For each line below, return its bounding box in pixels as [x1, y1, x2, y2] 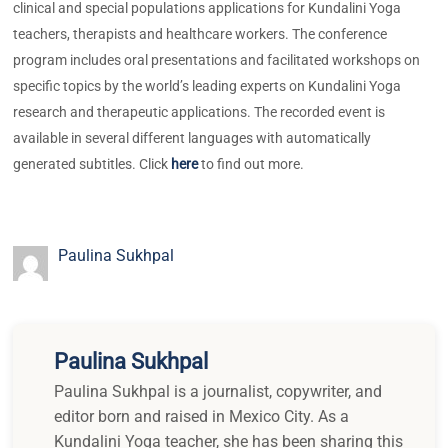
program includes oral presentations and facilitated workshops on [13, 51, 421, 68]
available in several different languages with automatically [13, 129, 372, 146]
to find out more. [198, 155, 305, 172]
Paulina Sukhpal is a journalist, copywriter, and [54, 381, 383, 401]
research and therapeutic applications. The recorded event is [13, 103, 386, 120]
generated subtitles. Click [13, 155, 172, 172]
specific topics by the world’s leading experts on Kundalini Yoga [13, 77, 402, 94]
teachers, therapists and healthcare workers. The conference [13, 25, 388, 42]
